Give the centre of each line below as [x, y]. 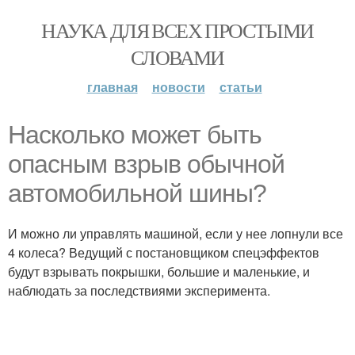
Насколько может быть [135, 135]
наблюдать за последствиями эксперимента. [139, 290]
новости [178, 87]
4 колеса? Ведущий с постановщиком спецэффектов [164, 252]
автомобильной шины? [137, 193]
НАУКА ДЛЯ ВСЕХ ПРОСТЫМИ [177, 30]
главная [112, 87]
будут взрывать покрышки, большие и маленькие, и [159, 271]
